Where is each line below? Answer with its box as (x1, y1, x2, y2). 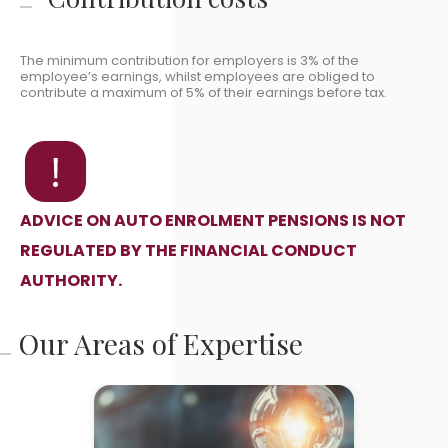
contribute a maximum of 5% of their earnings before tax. (20, 83, 387, 102)
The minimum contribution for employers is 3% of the (20, 51, 359, 70)
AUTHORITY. (20, 269, 122, 292)
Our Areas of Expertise (19, 325, 303, 362)
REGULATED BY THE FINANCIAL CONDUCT (20, 239, 357, 262)
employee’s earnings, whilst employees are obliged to (20, 67, 375, 86)
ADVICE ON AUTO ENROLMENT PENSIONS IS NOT (20, 209, 406, 232)
